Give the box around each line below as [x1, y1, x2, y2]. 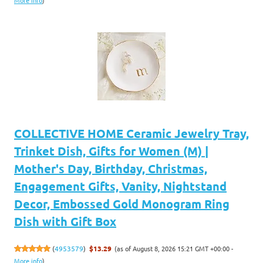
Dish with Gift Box [14, 213, 116, 229]
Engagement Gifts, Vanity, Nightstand [14, 178, 227, 194]
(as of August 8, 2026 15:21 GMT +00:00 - [114, 243, 234, 253]
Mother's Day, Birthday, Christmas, [14, 160, 207, 176]
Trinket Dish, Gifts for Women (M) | [14, 143, 208, 159]
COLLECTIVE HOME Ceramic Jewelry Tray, [14, 125, 249, 141]
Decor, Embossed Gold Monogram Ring [14, 195, 230, 211]
